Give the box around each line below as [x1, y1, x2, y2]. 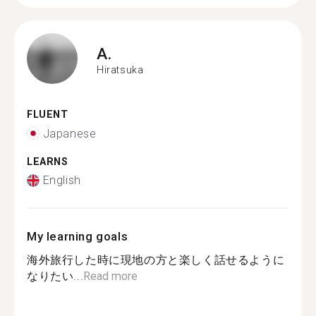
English [42, 174, 81, 187]
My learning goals [27, 229, 128, 243]
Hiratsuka [97, 63, 144, 75]
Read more [83, 269, 138, 283]
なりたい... [27, 269, 84, 283]
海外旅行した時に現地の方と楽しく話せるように [27, 253, 285, 267]
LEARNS [27, 155, 68, 168]
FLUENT [27, 109, 68, 121]
